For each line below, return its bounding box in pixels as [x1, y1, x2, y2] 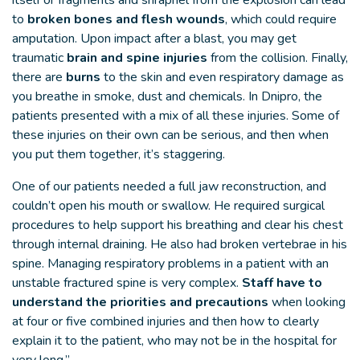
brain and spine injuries [63, 49, 207, 67]
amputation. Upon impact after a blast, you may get [12, 30, 297, 47]
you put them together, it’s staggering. [12, 145, 225, 163]
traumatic [12, 49, 63, 67]
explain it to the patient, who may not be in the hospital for [12, 332, 337, 350]
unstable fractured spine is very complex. [12, 274, 242, 292]
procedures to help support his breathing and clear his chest [12, 216, 343, 234]
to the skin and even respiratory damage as [100, 68, 344, 86]
